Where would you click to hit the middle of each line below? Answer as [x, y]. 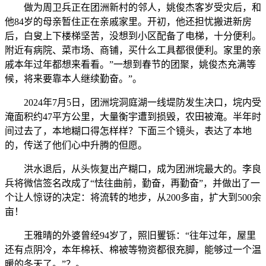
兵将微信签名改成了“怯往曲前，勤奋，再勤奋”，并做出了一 [132, 183]
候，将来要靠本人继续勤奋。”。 [73, 79]
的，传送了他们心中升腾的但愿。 [76, 145]
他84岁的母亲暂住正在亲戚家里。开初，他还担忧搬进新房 [128, 22]
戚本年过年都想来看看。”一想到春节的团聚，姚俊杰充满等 [130, 65]
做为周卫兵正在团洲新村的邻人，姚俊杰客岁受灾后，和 [133, 8]
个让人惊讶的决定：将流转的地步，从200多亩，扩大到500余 [133, 198]
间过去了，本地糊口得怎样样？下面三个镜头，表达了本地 [128, 131]
